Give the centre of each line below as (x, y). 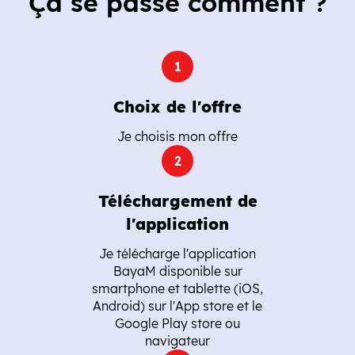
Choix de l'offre (177, 107)
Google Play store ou (177, 323)
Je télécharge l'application (177, 254)
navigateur (177, 341)
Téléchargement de (177, 201)
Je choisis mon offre (177, 136)
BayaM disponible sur (177, 271)
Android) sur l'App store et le (177, 306)
